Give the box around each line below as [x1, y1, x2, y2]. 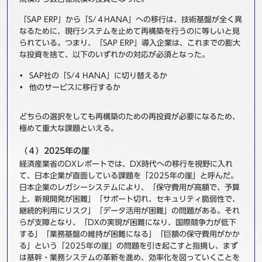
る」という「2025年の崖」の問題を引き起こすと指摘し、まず [19, 242, 238, 250]
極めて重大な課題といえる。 [19, 125, 118, 132]
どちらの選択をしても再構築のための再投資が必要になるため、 [19, 113, 240, 120]
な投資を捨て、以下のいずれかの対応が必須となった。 [19, 51, 209, 58]
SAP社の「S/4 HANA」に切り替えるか [29, 72, 167, 80]
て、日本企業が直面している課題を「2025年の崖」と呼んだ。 [19, 172, 238, 180]
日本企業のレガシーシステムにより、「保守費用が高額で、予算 [19, 184, 240, 191]
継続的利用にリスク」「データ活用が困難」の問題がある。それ [19, 207, 240, 215]
